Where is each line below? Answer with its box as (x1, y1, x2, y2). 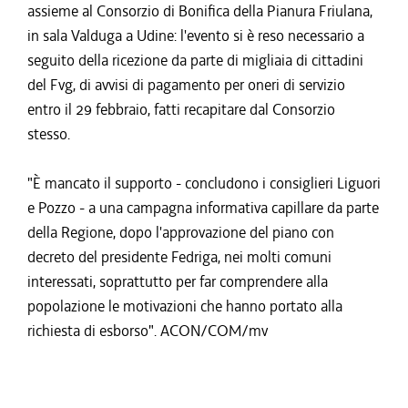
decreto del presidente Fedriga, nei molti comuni (27, 247, 331, 267)
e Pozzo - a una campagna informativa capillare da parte (27, 198, 379, 218)
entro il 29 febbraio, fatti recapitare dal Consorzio (27, 99, 335, 119)
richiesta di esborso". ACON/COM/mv (27, 321, 268, 341)
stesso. (27, 124, 70, 144)
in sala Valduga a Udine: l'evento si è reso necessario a (27, 25, 364, 46)
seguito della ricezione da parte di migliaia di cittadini (27, 50, 363, 70)
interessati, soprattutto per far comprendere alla (27, 271, 328, 291)
